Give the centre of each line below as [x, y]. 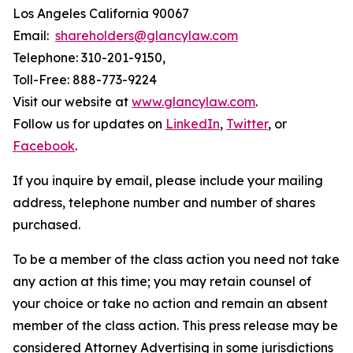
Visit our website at [72, 102]
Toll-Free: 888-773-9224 [85, 80]
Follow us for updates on [89, 124]
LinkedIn [193, 124]
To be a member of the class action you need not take [176, 259]
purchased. [46, 225]
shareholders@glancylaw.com [147, 35]
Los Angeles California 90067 [101, 13]
